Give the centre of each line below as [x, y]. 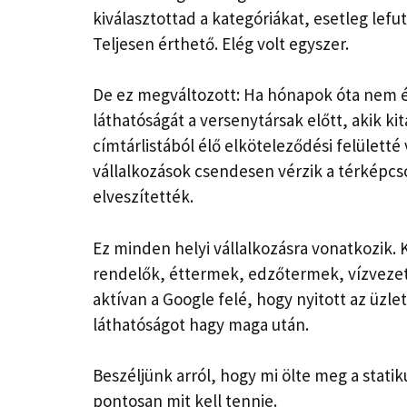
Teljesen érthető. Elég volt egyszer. [221, 43]
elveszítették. [143, 197]
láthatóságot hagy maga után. [201, 324]
